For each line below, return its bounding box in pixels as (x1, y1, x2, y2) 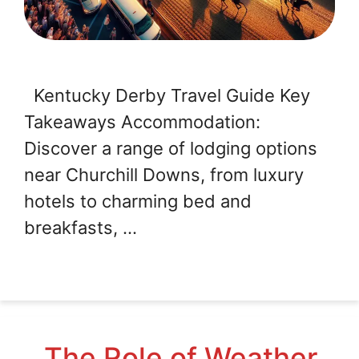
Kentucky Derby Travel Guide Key (24, 85, 310, 107)
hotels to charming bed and (24, 191, 252, 212)
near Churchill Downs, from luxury (24, 164, 304, 186)
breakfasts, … (24, 217, 137, 239)
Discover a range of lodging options (24, 138, 317, 159)
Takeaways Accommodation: (24, 111, 260, 133)
